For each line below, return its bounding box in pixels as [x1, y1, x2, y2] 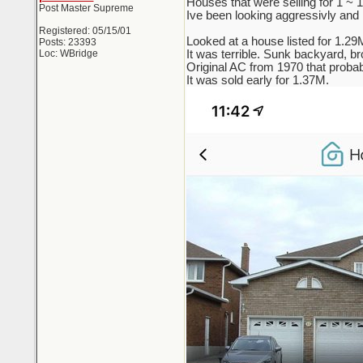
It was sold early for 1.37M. [186, 74, 329, 87]
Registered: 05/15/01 [38, 25, 131, 36]
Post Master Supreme [38, 2, 134, 14]
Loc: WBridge [38, 48, 98, 59]
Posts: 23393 [38, 36, 96, 48]
